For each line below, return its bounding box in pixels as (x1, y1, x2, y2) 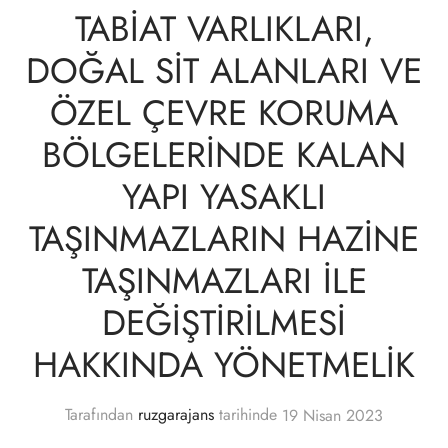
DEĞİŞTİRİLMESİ (102, 296, 346, 348)
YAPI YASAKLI (122, 170, 326, 222)
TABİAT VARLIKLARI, (74, 2, 374, 54)
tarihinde (214, 403, 277, 427)
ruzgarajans (138, 403, 214, 427)
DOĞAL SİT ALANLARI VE (26, 44, 422, 96)
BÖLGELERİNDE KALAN (42, 128, 406, 180)
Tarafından (65, 403, 138, 427)
